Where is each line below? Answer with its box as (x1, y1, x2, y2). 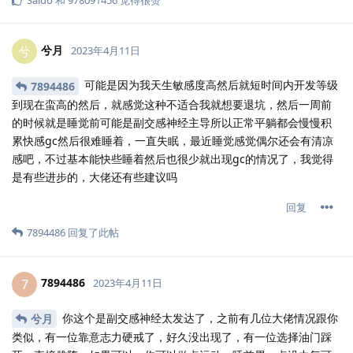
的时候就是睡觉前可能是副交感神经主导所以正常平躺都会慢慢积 (12, 114, 332, 130)
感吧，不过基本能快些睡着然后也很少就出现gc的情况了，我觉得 (12, 150, 333, 166)
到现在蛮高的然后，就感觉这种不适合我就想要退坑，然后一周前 (12, 96, 332, 112)
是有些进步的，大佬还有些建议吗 (12, 169, 177, 184)
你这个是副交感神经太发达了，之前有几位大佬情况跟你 (59, 310, 338, 325)
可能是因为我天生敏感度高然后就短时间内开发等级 (81, 76, 338, 92)
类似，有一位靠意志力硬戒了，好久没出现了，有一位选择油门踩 (12, 329, 332, 345)
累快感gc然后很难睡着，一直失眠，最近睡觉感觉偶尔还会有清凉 (12, 132, 333, 148)
